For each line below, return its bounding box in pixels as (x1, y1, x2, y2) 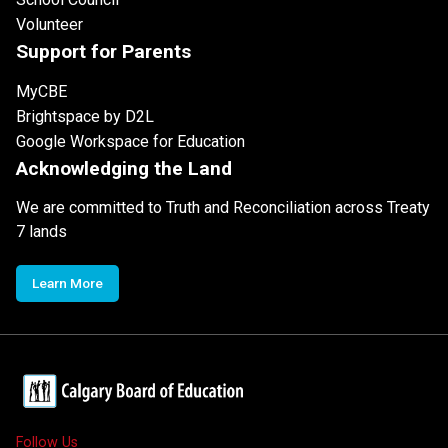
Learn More (32, 274, 103, 291)
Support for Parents (16, 39, 191, 63)
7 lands (16, 221, 67, 241)
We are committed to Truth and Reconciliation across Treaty (16, 197, 430, 217)
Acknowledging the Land (16, 156, 232, 180)
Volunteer (16, 14, 83, 34)
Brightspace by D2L (16, 106, 154, 126)
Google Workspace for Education (16, 131, 245, 151)
